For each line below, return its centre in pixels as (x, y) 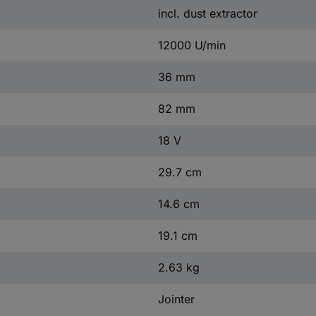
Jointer (176, 299)
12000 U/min (192, 45)
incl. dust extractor (207, 13)
